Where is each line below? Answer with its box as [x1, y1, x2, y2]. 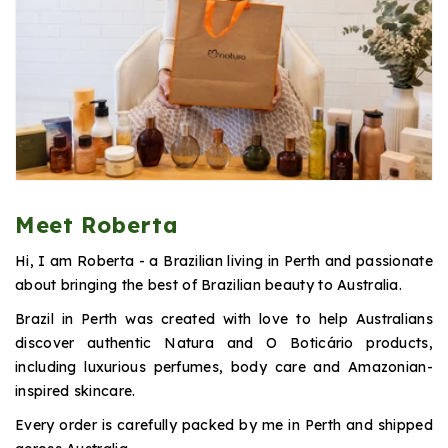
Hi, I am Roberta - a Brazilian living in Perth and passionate [15, 251, 433, 270]
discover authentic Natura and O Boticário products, [15, 333, 433, 352]
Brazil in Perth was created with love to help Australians [15, 309, 433, 328]
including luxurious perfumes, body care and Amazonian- [15, 357, 433, 376]
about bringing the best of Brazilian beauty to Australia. [15, 275, 403, 294]
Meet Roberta [15, 210, 179, 239]
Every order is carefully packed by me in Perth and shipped [15, 415, 433, 434]
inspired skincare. [15, 381, 136, 400]
